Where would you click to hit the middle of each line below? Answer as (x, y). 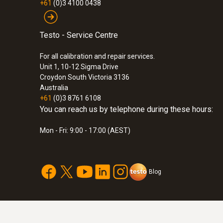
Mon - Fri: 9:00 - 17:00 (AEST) (85, 130)
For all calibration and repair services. (97, 56)
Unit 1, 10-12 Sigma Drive (79, 67)
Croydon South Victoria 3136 (85, 77)
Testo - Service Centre (79, 35)
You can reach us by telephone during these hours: (126, 109)
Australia (54, 88)
